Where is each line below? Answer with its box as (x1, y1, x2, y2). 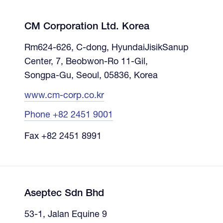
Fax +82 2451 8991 (24, 132, 102, 141)
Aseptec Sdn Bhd (24, 189, 104, 199)
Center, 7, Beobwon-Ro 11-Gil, (24, 57, 148, 67)
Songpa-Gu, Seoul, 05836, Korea (24, 71, 158, 81)
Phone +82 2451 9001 (24, 111, 113, 120)
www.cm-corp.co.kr (24, 91, 104, 101)
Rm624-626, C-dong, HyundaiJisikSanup (24, 43, 189, 53)
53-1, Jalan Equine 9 (24, 210, 107, 220)
